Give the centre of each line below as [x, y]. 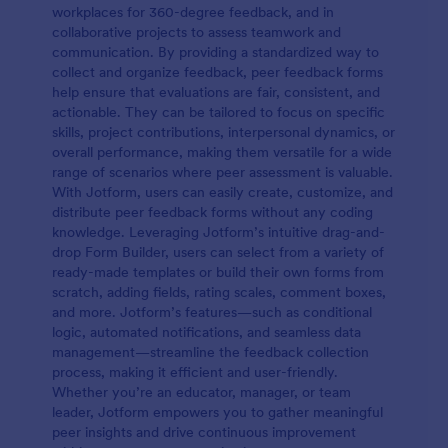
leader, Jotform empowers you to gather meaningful [217, 412]
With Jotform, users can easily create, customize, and [222, 192]
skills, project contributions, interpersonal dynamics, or [223, 132]
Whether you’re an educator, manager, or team [201, 392]
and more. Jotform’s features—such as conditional [212, 312]
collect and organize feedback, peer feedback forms [217, 72]
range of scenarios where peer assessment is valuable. [222, 172]
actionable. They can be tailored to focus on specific [218, 112]
